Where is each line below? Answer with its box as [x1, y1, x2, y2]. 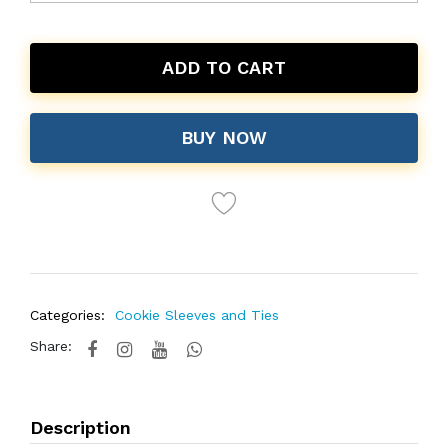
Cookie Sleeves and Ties [115, 307, 279, 323]
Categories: [30, 307, 105, 323]
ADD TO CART [162, 57, 286, 78]
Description [30, 417, 131, 438]
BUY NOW [181, 127, 267, 148]
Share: [30, 338, 72, 354]
